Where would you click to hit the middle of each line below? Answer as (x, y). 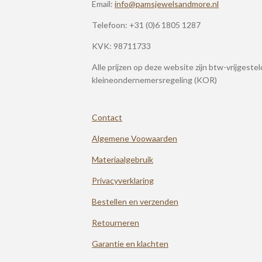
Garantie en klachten (130, 244)
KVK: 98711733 (121, 46)
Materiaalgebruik (123, 159)
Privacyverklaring (123, 180)
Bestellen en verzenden (135, 201)
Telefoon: (111, 25)
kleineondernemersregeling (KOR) (154, 80)
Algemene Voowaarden (135, 138)
